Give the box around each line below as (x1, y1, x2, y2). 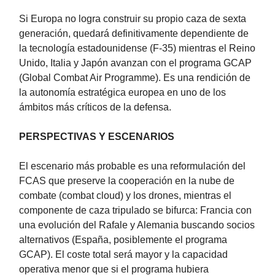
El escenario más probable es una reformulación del (19, 161, 246, 172)
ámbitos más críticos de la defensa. (19, 102, 171, 113)
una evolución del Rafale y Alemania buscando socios (19, 220, 255, 231)
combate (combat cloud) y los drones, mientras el (19, 190, 231, 201)
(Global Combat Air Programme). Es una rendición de (19, 72, 250, 83)
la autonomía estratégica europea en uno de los (19, 87, 226, 98)
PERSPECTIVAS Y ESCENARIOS (19, 131, 174, 142)
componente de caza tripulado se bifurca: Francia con (19, 205, 252, 216)
